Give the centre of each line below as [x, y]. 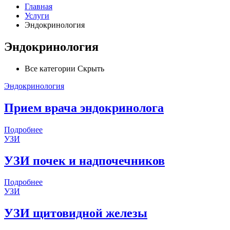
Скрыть [91, 68]
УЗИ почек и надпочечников [84, 160]
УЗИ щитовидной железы [76, 213]
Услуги [37, 16]
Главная [39, 6]
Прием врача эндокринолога [84, 108]
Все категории [50, 68]
